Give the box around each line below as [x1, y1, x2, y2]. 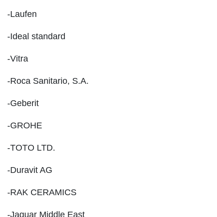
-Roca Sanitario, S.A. [7, 76, 89, 86]
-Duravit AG [7, 165, 52, 175]
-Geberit [7, 98, 39, 108]
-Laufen [7, 9, 37, 19]
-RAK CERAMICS [7, 187, 77, 198]
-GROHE [7, 121, 42, 131]
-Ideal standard [7, 31, 65, 42]
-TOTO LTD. [7, 143, 55, 153]
